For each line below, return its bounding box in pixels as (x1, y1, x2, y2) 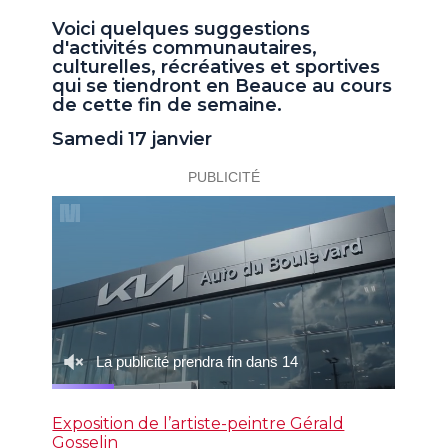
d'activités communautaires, (52, 37, 318, 60)
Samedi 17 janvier (52, 128, 213, 151)
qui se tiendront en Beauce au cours (52, 75, 393, 98)
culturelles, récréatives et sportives (52, 56, 381, 79)
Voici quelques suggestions (52, 18, 311, 41)
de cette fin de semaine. (52, 94, 283, 117)
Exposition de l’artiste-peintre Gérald (52, 414, 345, 434)
